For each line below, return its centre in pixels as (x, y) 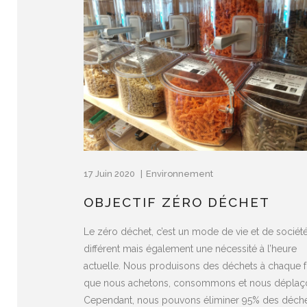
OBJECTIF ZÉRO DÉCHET (177, 202)
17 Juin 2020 (110, 173)
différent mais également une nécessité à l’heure (190, 248)
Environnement (180, 173)
